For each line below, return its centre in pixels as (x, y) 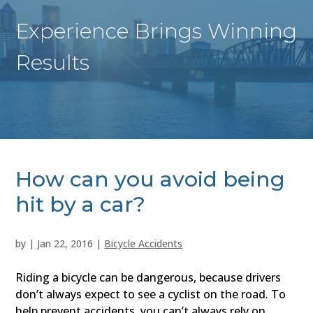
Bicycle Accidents (144, 244)
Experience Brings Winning (156, 31)
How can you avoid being (151, 180)
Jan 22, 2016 (65, 244)
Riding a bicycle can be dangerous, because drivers (148, 278)
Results (53, 63)
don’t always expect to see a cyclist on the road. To (151, 294)
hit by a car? (81, 205)
